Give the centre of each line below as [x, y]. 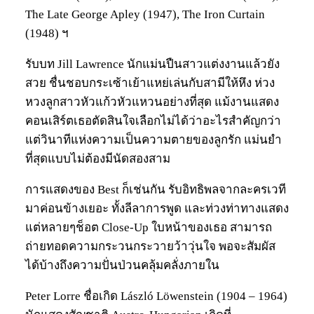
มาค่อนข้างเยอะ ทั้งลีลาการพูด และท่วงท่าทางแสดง [157, 209]
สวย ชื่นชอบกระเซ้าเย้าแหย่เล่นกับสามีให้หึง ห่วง [150, 83]
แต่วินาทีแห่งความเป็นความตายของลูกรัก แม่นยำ [153, 140]
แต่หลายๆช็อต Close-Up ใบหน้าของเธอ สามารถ [149, 228]
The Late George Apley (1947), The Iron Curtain [145, 15]
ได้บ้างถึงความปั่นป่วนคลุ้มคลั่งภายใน [122, 266]
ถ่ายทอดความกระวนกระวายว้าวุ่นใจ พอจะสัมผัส [150, 247]
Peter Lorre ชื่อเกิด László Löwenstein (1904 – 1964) [156, 296]
